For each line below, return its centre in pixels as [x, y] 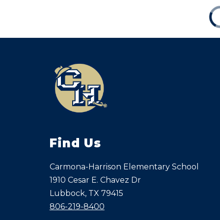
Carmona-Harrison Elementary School [124, 166]
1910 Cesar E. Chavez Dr [95, 180]
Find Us [75, 143]
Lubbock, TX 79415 [86, 193]
